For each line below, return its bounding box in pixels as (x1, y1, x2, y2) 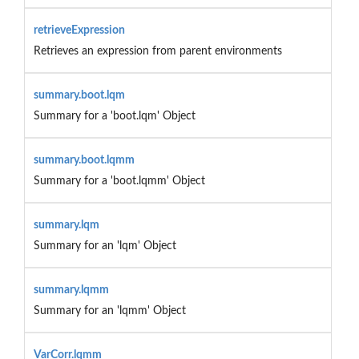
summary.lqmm (33, 284, 109, 296)
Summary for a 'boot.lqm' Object (33, 110, 196, 122)
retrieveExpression (33, 24, 125, 36)
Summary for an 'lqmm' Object (33, 305, 186, 317)
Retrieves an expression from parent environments (33, 45, 282, 57)
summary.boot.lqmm (33, 154, 135, 166)
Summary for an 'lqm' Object (33, 240, 176, 252)
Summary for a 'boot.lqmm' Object (33, 175, 205, 187)
